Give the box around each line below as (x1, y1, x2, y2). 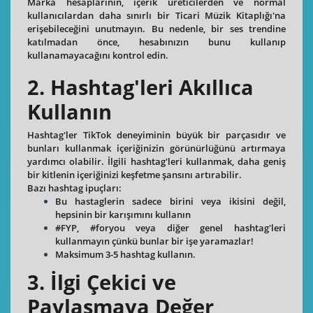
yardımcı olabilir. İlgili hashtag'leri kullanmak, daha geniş (27, 155, 286, 168)
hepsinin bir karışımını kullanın (55, 208, 191, 221)
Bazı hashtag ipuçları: (27, 182, 122, 195)
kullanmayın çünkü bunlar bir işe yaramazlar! (55, 235, 254, 248)
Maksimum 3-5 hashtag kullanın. (55, 248, 196, 261)
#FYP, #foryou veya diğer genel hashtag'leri (55, 221, 286, 235)
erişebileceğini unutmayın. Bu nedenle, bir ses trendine (27, 22, 286, 35)
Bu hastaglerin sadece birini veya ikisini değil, (55, 195, 286, 208)
